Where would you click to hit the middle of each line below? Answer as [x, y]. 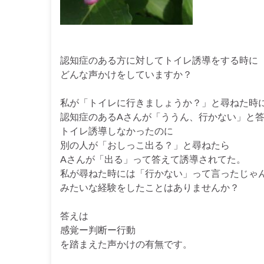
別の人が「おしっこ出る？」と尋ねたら [145, 145]
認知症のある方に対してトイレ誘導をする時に [159, 60]
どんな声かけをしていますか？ [126, 74]
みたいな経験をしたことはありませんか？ [150, 187]
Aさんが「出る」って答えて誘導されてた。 [153, 159]
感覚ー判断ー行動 [98, 230]
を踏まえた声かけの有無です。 [126, 244]
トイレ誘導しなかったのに [117, 131]
